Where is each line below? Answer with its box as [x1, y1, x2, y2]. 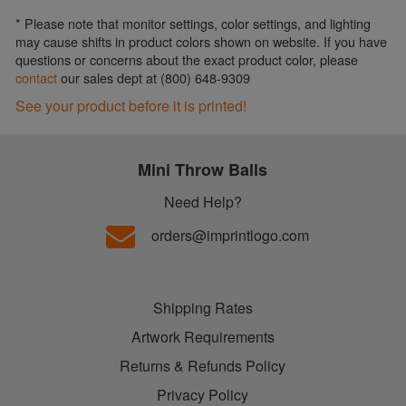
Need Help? [163, 191, 242, 212]
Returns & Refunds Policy [120, 355, 286, 376]
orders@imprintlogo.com [150, 225, 309, 246]
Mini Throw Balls [138, 158, 268, 181]
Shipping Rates [152, 297, 253, 318]
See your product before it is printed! [15, 95, 247, 116]
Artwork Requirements [130, 326, 275, 347]
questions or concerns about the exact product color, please [15, 50, 359, 69]
